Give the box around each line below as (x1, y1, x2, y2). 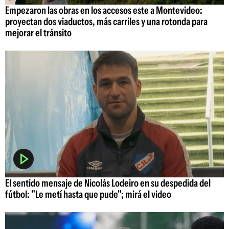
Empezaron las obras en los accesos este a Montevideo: (5, 4, 202, 16)
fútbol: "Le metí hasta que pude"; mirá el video (5, 188, 171, 201)
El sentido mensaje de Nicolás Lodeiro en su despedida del (5, 177, 211, 190)
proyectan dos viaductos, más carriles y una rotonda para (5, 15, 208, 28)
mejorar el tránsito (5, 26, 72, 39)
